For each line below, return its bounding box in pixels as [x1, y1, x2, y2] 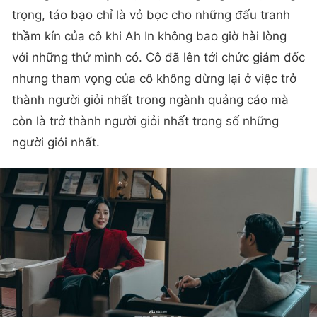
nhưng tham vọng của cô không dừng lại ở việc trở [12, 71, 296, 86]
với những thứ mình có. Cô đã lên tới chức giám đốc [12, 50, 305, 64]
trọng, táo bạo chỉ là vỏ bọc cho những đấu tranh [12, 7, 290, 22]
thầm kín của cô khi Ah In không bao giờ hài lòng [12, 28, 287, 43]
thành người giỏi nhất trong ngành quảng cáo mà [12, 92, 289, 107]
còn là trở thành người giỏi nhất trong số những [12, 113, 279, 128]
